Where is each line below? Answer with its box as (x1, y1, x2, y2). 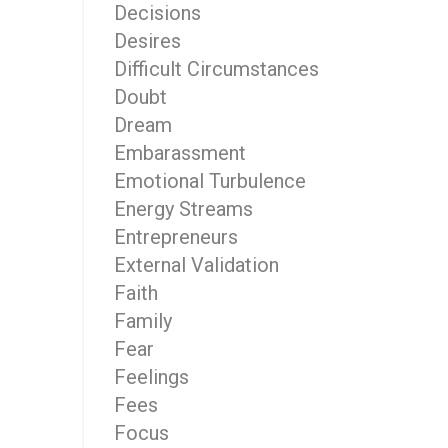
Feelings (113, 365, 189, 389)
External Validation (113, 253, 279, 277)
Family (113, 309, 172, 333)
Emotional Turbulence (113, 169, 306, 193)
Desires (113, 29, 181, 53)
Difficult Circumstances (113, 57, 319, 81)
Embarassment (113, 141, 246, 165)
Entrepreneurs (113, 225, 238, 249)
